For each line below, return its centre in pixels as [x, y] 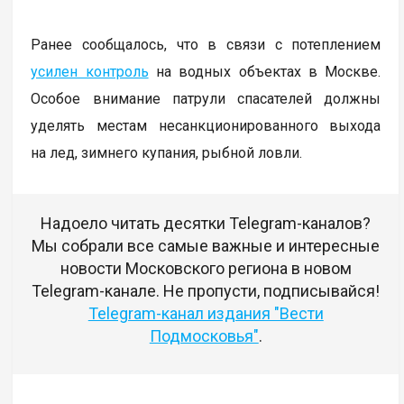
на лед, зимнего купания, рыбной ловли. [167, 152]
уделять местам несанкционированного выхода [206, 125]
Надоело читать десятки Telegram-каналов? [206, 223]
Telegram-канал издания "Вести [206, 313]
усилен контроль [90, 71]
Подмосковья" [204, 335]
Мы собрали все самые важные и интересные [206, 245]
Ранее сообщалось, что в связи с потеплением [206, 44]
